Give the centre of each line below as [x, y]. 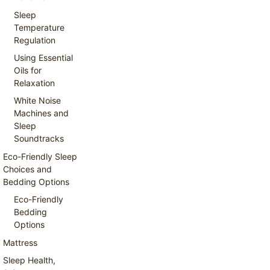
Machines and [42, 113]
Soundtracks [39, 139]
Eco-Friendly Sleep [40, 156]
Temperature [39, 27]
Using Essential [44, 58]
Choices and [27, 169]
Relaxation [35, 83]
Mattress [20, 242]
